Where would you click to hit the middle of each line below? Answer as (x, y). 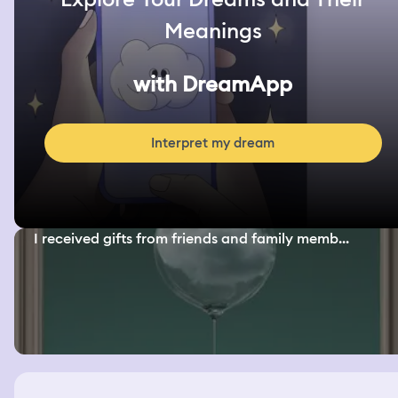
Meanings (213, 31)
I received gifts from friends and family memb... (192, 239)
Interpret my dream (213, 143)
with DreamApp (213, 84)
